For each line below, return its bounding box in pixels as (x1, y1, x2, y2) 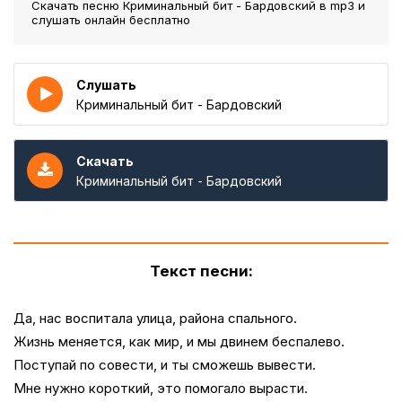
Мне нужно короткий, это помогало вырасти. (13, 380, 308, 397)
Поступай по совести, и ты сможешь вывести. (13, 356, 316, 373)
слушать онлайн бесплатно (31, 13, 190, 27)
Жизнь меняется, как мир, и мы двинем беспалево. (13, 333, 345, 350)
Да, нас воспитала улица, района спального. (13, 310, 297, 327)
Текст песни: (149, 262, 253, 280)
